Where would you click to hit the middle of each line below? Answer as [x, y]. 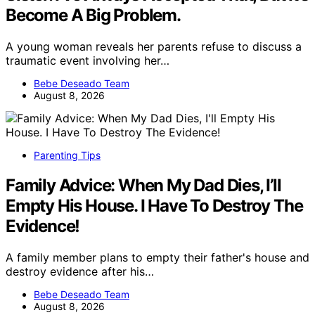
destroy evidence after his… [80, 271]
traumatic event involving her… [88, 60]
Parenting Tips [67, 155]
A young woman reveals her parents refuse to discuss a [154, 46]
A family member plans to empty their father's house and [157, 257]
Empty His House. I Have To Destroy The [154, 205]
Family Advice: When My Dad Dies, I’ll [143, 185]
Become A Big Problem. [93, 15]
